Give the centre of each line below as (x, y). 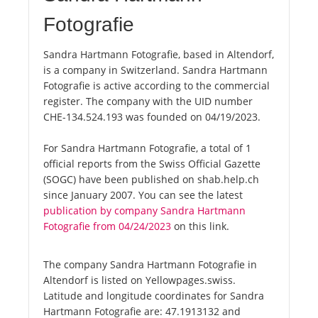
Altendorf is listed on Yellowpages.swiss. (139, 280)
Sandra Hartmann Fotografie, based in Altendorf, (159, 55)
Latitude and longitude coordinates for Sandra (154, 296)
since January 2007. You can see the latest (143, 195)
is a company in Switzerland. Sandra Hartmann (155, 70)
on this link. (200, 226)
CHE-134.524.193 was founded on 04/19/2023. (152, 117)
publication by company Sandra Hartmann (144, 211)
